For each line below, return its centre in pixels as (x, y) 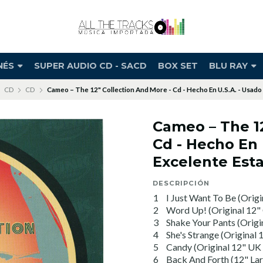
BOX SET (178, 66)
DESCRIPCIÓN (181, 183)
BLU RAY (229, 66)
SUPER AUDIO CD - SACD (90, 66)
